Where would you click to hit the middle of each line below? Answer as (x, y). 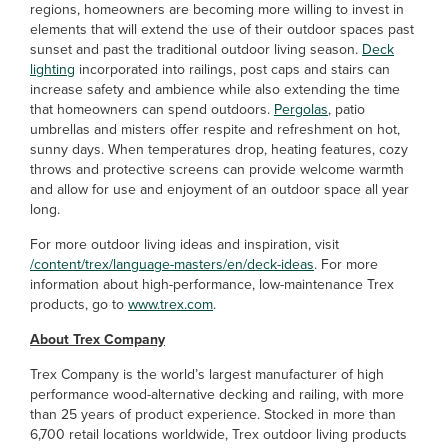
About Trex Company (97, 339)
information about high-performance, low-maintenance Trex (212, 284)
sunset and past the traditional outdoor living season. (196, 49)
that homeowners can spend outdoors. (152, 109)
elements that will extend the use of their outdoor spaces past (222, 29)
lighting (52, 69)
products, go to (79, 304)
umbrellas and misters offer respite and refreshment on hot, (215, 129)
